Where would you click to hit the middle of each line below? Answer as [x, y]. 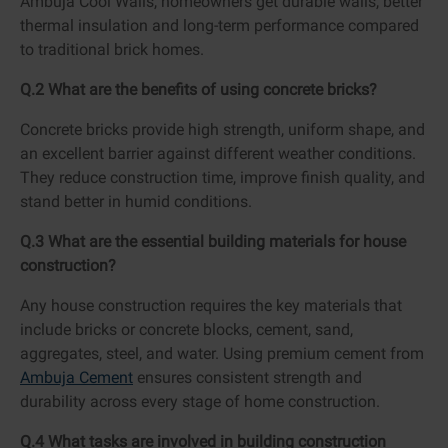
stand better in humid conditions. [136, 201]
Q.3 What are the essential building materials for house [213, 241]
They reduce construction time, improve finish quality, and [222, 177]
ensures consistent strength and [247, 377]
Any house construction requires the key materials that [211, 305]
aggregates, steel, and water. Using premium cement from [222, 353]
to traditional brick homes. [112, 49]
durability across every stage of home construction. [200, 401]
